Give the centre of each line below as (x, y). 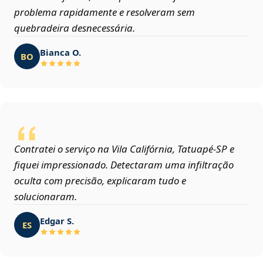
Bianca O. (60, 52)
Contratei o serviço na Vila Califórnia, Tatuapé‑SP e (124, 149)
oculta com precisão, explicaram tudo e (100, 181)
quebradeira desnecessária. (75, 28)
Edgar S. (57, 220)
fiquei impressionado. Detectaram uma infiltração (124, 165)
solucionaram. (45, 197)
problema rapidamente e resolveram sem (104, 12)
